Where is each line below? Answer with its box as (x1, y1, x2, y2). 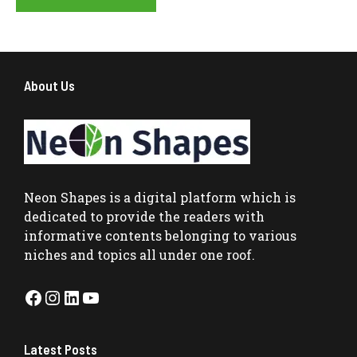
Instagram (42, 284, 136, 310)
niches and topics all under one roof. (24, 245, 255, 263)
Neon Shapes (24, 188, 106, 206)
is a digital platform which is (106, 188, 296, 206)
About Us (24, 76, 75, 93)
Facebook (23, 284, 109, 310)
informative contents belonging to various (24, 226, 296, 244)
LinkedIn (61, 284, 143, 310)
